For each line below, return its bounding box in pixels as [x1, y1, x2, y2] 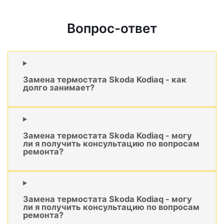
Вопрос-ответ [67, 20, 157, 36]
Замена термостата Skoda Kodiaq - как [23, 74, 186, 84]
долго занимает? [23, 82, 94, 92]
